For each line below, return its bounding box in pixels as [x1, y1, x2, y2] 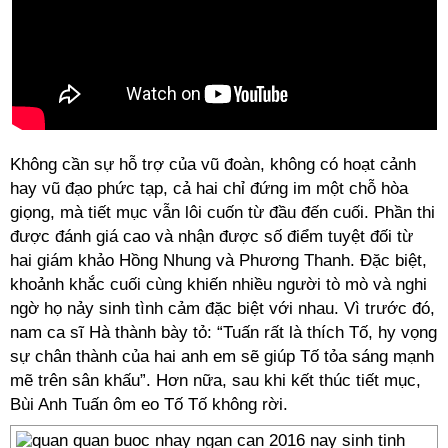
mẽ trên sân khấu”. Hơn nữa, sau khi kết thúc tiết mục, [10, 371, 421, 390]
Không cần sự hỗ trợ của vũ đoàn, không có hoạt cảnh [10, 155, 416, 174]
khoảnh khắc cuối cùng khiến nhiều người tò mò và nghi [10, 275, 427, 294]
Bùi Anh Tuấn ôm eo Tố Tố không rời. [10, 395, 288, 414]
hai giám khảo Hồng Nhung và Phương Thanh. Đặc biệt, [10, 251, 427, 270]
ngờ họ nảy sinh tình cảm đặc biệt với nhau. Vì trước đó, [10, 299, 435, 318]
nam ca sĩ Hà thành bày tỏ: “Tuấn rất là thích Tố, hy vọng [10, 323, 437, 342]
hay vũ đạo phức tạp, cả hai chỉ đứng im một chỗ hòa [10, 179, 408, 198]
